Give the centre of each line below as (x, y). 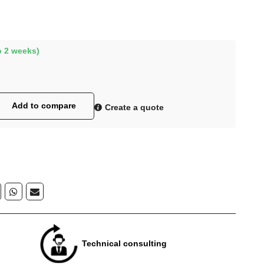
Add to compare (44, 106)
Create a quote (133, 108)
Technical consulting (124, 243)
